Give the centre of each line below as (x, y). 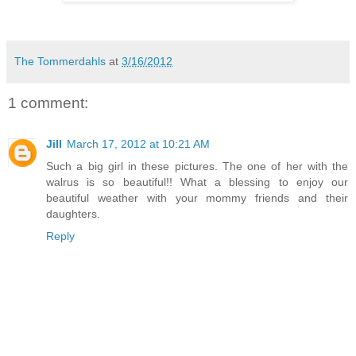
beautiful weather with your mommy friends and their (197, 198)
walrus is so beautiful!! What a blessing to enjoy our (197, 182)
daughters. (73, 214)
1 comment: (48, 103)
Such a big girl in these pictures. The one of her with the (197, 166)
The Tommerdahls (60, 61)
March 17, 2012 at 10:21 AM (138, 144)
